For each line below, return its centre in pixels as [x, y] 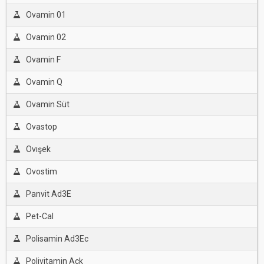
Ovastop [41, 127]
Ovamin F [43, 60]
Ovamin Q [44, 82]
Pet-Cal [39, 216]
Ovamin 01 [46, 15]
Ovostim [41, 171]
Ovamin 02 [46, 37]
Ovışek [38, 149]
